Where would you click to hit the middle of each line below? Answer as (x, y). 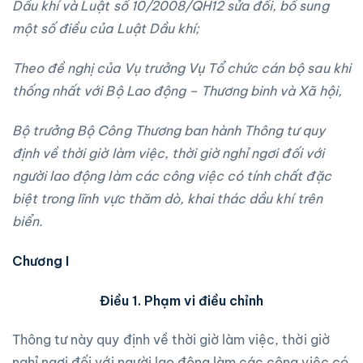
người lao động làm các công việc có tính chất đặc (172, 175)
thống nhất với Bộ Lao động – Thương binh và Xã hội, (177, 91)
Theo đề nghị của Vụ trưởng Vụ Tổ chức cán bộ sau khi (181, 68)
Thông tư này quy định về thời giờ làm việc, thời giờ (171, 340)
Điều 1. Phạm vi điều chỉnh (181, 300)
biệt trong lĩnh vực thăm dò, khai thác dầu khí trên (167, 198)
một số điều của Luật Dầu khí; (106, 29)
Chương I (41, 261)
